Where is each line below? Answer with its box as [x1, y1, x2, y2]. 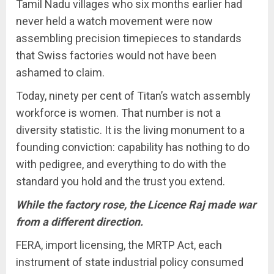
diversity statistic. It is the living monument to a [16, 124, 245, 136]
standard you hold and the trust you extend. [16, 175, 225, 188]
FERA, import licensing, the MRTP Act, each [16, 239, 222, 251]
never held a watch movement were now [16, 15, 213, 28]
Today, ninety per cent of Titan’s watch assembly [16, 89, 251, 102]
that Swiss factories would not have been [16, 49, 217, 62]
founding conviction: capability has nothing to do [16, 141, 250, 154]
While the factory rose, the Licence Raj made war [16, 198, 256, 211]
